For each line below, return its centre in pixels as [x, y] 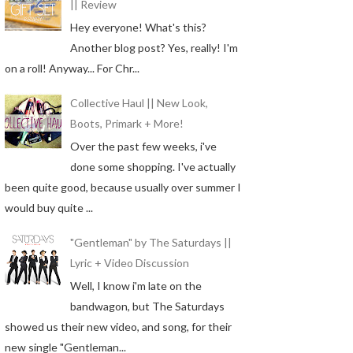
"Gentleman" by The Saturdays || [150, 243]
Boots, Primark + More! [126, 124]
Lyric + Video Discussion [129, 263]
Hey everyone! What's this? [138, 27]
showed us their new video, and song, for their [118, 326]
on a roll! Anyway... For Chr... [72, 68]
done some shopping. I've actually [152, 166]
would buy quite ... [49, 207]
